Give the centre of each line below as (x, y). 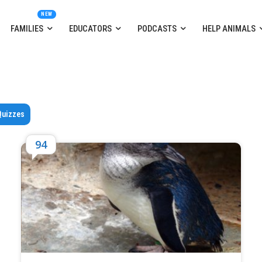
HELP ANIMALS (229, 29)
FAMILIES (27, 29)
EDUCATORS (90, 29)
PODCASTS (157, 29)
